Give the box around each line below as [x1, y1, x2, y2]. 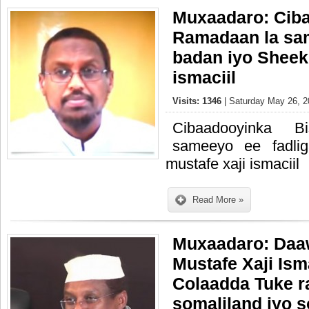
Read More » [192, 195, 243, 205]
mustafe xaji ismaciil [166, 155, 299, 172]
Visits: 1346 [172, 96, 224, 106]
